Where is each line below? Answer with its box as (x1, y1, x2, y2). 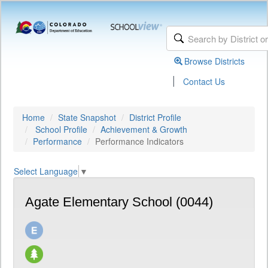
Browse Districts (184, 55, 245, 67)
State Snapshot (58, 111, 116, 123)
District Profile (129, 111, 181, 123)
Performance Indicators (95, 135, 184, 147)
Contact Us (183, 75, 226, 87)
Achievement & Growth (100, 123, 187, 135)
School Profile (35, 123, 87, 135)
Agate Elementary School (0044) (25, 194, 213, 210)
